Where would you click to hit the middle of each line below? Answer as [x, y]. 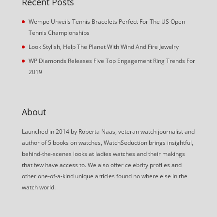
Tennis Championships [59, 32]
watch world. [39, 187]
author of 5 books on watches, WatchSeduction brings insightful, [107, 143]
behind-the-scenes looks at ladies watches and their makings [103, 154]
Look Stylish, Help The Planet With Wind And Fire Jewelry [103, 46]
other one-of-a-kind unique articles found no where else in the [104, 176]
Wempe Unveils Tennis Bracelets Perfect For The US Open [107, 21]
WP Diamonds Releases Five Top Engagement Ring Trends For [112, 61]
